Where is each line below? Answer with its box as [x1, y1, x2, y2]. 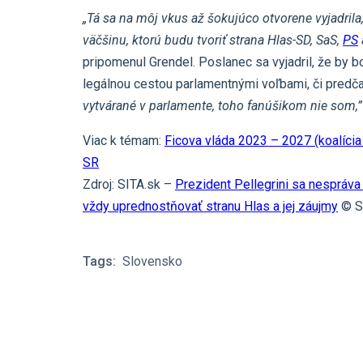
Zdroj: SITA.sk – [83, 177, 175, 193]
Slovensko [122, 254, 182, 270]
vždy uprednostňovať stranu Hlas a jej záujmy [83, 199, 338, 215]
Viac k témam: [83, 133, 164, 149]
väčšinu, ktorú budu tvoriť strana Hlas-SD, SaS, [83, 32, 343, 49]
